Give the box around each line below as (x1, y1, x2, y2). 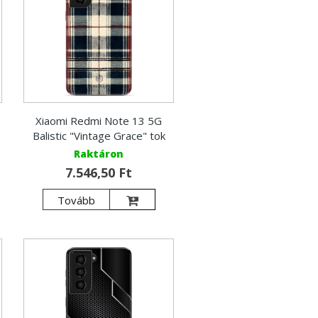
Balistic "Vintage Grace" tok (32, 128, 165, 143)
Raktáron (74, 147, 124, 161)
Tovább (57, 193, 95, 208)
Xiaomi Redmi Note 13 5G (35, 114, 163, 128)
